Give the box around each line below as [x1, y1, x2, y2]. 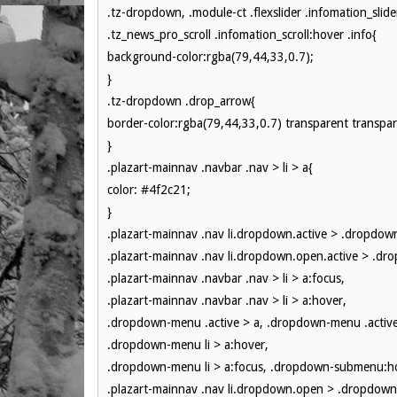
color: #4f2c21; [107, 183, 191, 197]
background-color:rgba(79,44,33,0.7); [107, 50, 314, 64]
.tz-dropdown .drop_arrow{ [107, 94, 255, 108]
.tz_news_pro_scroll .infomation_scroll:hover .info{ [107, 27, 377, 42]
